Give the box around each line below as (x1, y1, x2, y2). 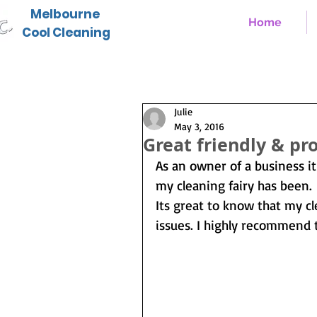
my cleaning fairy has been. (156, 177, 312, 194)
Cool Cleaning (22, 24, 113, 41)
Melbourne (30, 6, 100, 23)
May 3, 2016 (174, 120, 224, 132)
